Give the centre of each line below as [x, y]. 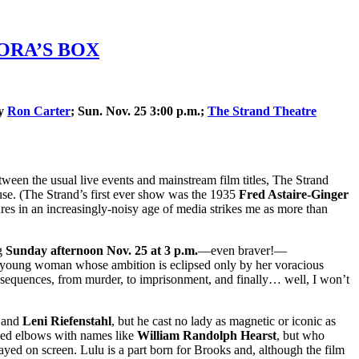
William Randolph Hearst [207, 335]
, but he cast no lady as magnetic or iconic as [224, 321]
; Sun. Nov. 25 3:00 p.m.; [139, 111]
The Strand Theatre [262, 111]
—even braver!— [242, 250]
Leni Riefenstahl [67, 321]
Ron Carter [39, 111]
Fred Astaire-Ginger [294, 194]
